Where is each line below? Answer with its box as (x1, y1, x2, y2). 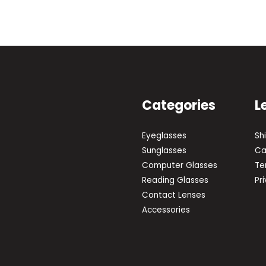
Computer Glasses (142, 160, 217, 172)
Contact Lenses (142, 189, 205, 201)
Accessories (142, 204, 190, 216)
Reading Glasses (142, 175, 208, 186)
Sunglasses (142, 145, 186, 157)
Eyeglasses (142, 130, 186, 142)
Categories (142, 96, 216, 115)
